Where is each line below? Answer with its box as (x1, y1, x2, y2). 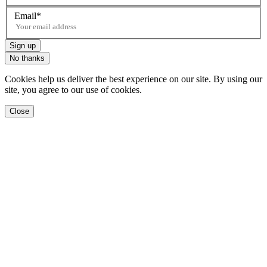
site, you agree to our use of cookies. (5, 85, 142, 95)
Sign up (10, 41, 36, 51)
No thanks (10, 54, 45, 63)
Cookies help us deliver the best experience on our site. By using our (5, 74, 262, 85)
